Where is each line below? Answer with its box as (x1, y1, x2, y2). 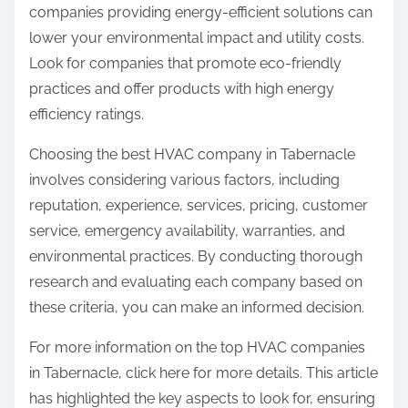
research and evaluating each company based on (29, 273, 362, 291)
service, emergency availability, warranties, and (29, 222, 345, 240)
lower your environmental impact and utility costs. (29, 29, 364, 47)
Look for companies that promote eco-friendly (29, 55, 342, 73)
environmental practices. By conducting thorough (29, 248, 362, 266)
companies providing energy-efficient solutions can (29, 4, 372, 22)
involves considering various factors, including (29, 171, 340, 189)
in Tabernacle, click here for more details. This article (29, 364, 378, 382)
